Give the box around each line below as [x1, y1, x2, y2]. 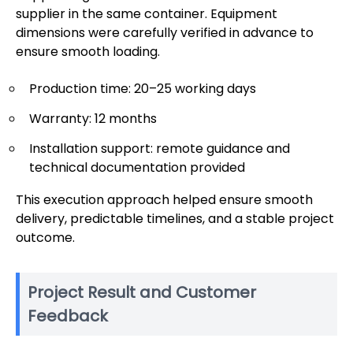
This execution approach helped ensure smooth [16, 191, 313, 210]
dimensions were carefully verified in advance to [16, 24, 314, 43]
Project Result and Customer [28, 281, 256, 304]
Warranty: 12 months [29, 110, 157, 128]
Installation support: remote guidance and [29, 139, 290, 158]
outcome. [16, 229, 75, 247]
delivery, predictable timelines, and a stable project [16, 210, 334, 229]
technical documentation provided [29, 158, 245, 177]
